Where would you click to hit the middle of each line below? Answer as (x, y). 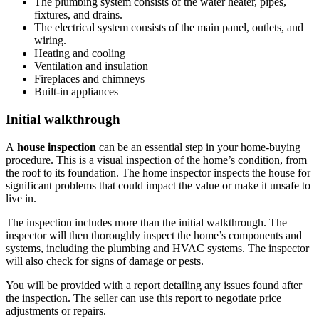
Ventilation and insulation (91, 66)
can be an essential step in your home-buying (198, 147)
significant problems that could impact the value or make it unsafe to (158, 185)
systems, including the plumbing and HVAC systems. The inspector (157, 248)
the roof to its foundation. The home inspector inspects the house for (158, 172)
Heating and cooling (80, 53)
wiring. (50, 41)
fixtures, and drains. (78, 15)
